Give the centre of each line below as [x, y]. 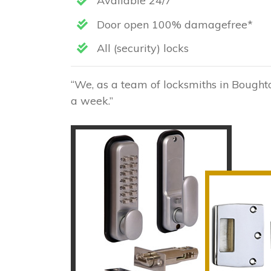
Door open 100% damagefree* [173, 24]
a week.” [92, 101]
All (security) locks [141, 48]
